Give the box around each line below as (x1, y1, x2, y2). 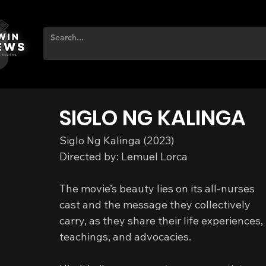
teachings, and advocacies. (59, 230, 191, 243)
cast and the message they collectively (59, 198, 253, 211)
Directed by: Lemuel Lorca (59, 150, 188, 163)
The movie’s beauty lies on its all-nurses (59, 182, 257, 195)
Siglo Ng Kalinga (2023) (59, 134, 174, 147)
